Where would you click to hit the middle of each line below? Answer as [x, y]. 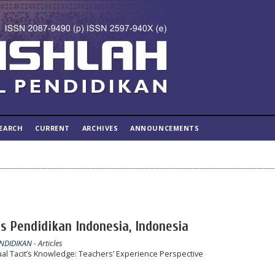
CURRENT [52, 128]
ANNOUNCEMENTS [165, 128]
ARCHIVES [100, 128]
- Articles [47, 243]
